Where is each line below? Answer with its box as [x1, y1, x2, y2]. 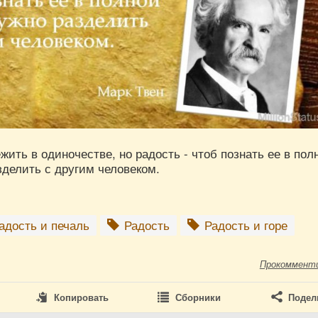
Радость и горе [201, 216, 288, 234]
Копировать [53, 290, 109, 305]
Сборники [175, 290, 221, 305]
